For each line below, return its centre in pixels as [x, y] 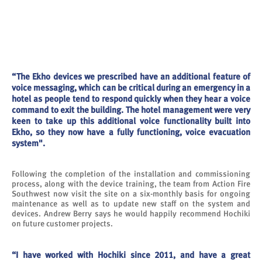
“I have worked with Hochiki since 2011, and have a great [131, 255]
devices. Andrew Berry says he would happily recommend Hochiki [131, 213]
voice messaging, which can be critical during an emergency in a [131, 87]
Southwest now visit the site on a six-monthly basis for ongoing [131, 193]
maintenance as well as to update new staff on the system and [131, 203]
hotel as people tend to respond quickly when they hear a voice [131, 99]
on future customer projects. [62, 223]
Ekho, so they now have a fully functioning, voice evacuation [131, 132]
